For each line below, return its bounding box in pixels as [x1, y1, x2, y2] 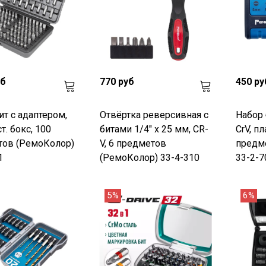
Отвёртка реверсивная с [99, 109, 208, 121]
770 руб [99, 75, 134, 87]
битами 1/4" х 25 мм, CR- [99, 123, 208, 135]
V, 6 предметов [99, 137, 166, 149]
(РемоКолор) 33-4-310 [99, 151, 199, 163]
